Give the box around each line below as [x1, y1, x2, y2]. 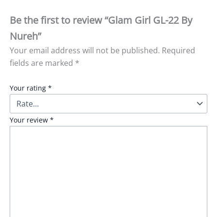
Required [162, 45, 195, 56]
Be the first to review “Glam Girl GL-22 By [10, 13, 192, 27]
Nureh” [10, 29, 41, 43]
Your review [10, 115, 50, 125]
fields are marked [10, 57, 75, 68]
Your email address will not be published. [10, 45, 160, 56]
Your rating [10, 83, 48, 93]
